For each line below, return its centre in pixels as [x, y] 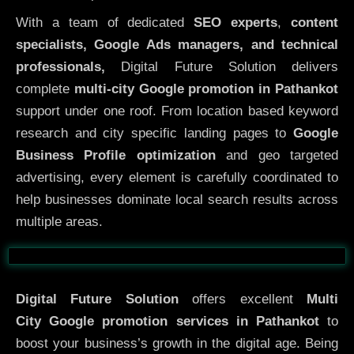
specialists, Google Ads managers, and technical [177, 44]
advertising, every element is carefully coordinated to [177, 177]
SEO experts [236, 22]
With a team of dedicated [105, 22]
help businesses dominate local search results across [177, 199]
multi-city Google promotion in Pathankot [206, 88]
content [315, 22]
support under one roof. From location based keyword [177, 111]
